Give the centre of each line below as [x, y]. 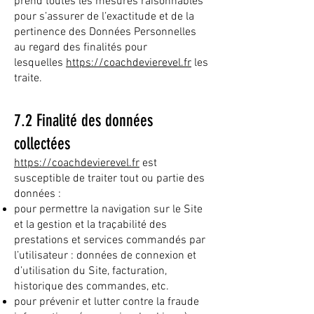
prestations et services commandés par [110, 240]
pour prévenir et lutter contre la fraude [107, 302]
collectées [42, 144]
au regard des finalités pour [81, 48]
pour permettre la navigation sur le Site [108, 210]
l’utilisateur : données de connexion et [105, 256]
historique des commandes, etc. [91, 287]
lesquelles [40, 63]
